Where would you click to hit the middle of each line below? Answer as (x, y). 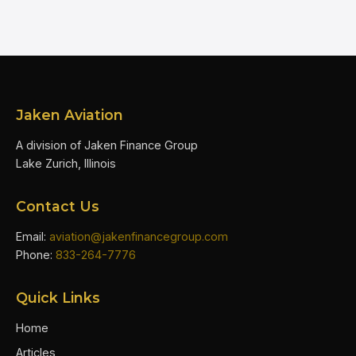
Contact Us (58, 206)
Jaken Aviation (70, 114)
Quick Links (58, 297)
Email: (33, 236)
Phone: (36, 254)
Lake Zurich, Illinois (66, 163)
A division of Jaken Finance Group (107, 145)
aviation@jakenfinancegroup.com (139, 236)
